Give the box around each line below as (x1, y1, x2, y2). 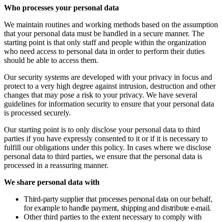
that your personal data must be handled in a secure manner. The (4, 29, 204, 38)
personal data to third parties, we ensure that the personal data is (4, 152, 202, 161)
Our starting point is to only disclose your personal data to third (4, 125, 200, 134)
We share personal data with (4, 178, 100, 186)
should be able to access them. (4, 56, 98, 64)
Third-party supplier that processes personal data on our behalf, (24, 195, 213, 203)
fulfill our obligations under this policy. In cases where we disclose (4, 143, 211, 152)
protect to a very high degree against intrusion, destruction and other (4, 82, 216, 90)
